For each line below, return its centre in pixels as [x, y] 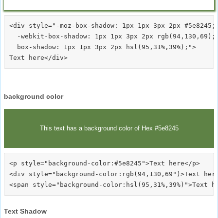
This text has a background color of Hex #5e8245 [109, 128]
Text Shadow [25, 211]
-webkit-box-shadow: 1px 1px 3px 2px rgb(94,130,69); [112, 36]
